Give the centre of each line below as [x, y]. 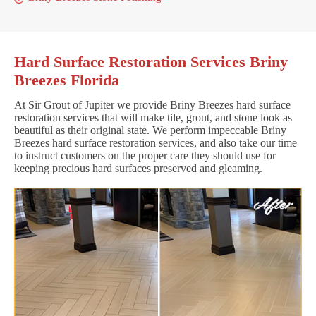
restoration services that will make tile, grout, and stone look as [153, 117]
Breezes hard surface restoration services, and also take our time [156, 142]
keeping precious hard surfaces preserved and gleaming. [138, 168]
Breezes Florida [67, 80]
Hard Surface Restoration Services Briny [151, 61]
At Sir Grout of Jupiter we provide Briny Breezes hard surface [152, 104]
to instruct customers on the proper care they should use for [145, 155]
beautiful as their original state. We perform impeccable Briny [150, 130]
